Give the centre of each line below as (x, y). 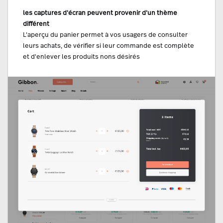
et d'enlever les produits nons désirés (81, 56)
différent (36, 24)
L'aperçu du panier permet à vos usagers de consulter (105, 35)
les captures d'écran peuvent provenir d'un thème (100, 13)
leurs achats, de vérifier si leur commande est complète (109, 46)
